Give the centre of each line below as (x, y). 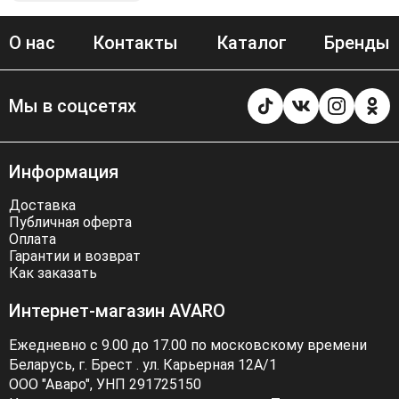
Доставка (42, 206)
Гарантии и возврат (75, 256)
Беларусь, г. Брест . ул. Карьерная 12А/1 (143, 365)
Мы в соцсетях (73, 106)
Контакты (136, 43)
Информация (64, 172)
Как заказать (53, 273)
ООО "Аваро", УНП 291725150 (105, 385)
